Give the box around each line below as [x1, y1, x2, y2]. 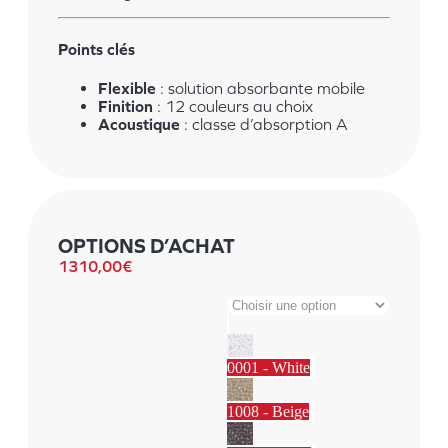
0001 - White [227, 359, 310, 377]
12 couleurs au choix [161, 97, 313, 116]
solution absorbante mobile [168, 79, 365, 98]
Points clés [58, 39, 135, 58]
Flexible [98, 79, 156, 98]
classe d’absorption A [192, 115, 348, 134]
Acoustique [98, 115, 180, 134]
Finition [98, 97, 153, 116]
